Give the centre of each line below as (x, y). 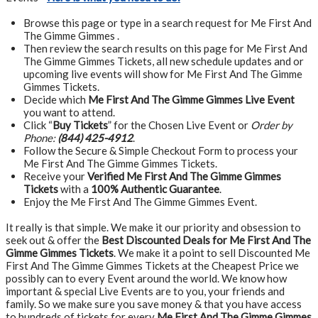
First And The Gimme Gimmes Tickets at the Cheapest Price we (152, 265)
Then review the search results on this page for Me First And (165, 48)
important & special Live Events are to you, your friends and (145, 291)
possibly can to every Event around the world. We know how (146, 278)
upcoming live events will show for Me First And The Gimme (163, 74)
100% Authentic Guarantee (155, 189)
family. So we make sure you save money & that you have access (154, 304)
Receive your (55, 176)
